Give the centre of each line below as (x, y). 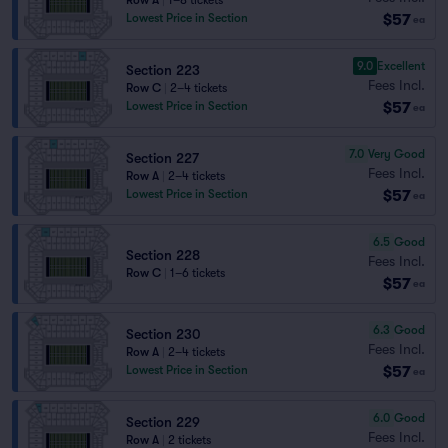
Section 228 (163, 255)
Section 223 (163, 70)
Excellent (401, 65)
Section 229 (163, 422)
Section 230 (163, 334)
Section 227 (162, 158)
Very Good (396, 153)
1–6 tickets (197, 273)
